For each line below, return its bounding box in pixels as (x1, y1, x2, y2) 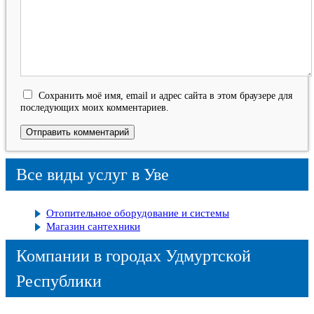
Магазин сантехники (46, 220, 140, 232)
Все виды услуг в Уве (16, 165, 169, 184)
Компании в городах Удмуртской (16, 246, 251, 265)
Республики (16, 271, 102, 290)
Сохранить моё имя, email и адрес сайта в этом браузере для (39, 90, 292, 101)
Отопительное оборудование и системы (46, 207, 229, 219)
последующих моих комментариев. (20, 102, 169, 113)
